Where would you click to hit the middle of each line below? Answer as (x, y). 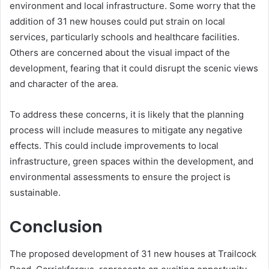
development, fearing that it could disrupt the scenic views (134, 68)
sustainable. (35, 192)
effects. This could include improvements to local (114, 146)
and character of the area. (64, 84)
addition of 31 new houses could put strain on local (117, 21)
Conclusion (56, 227)
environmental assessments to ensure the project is (120, 177)
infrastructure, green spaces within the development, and (131, 161)
